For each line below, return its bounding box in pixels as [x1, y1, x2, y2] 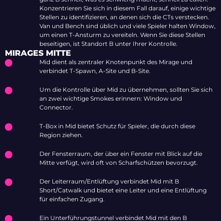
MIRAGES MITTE [5, 48, 71, 58]
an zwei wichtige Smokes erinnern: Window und [39, 95, 182, 103]
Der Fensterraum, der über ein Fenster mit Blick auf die [39, 150, 202, 158]
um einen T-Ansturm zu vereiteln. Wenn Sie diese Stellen [39, 31, 205, 39]
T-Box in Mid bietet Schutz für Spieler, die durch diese [39, 122, 195, 130]
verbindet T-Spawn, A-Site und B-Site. [39, 67, 150, 75]
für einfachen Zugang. [39, 195, 105, 203]
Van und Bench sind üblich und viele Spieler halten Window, [39, 22, 216, 30]
